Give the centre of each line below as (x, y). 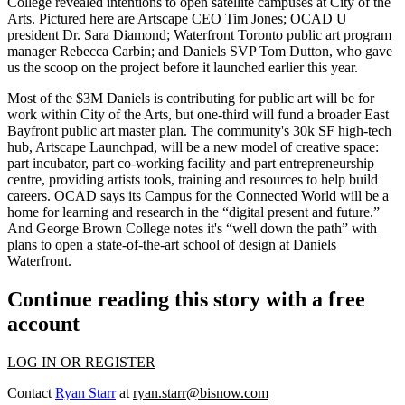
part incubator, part (62, 163)
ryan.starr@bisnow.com (201, 392)
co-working (151, 163)
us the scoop (42, 67)
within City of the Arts (104, 114)
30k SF (314, 131)
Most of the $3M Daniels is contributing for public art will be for (191, 98)
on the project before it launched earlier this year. (218, 67)
